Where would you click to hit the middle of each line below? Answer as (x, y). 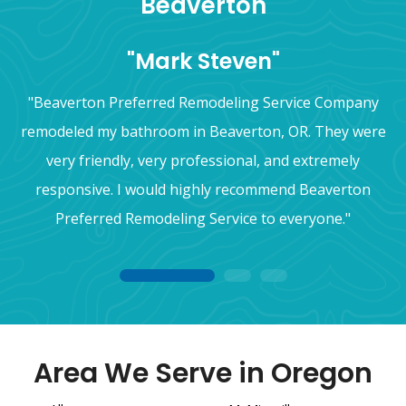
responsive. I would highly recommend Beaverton (203, 189)
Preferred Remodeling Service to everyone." (203, 218)
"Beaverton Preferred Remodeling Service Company (203, 102)
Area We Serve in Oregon (203, 373)
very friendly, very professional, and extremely (203, 160)
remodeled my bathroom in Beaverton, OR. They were (203, 131)
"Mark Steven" (203, 61)
